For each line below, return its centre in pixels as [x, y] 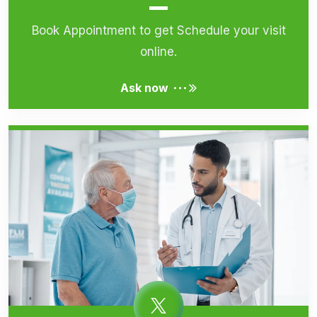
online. [158, 51]
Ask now [144, 87]
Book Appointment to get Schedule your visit [158, 30]
